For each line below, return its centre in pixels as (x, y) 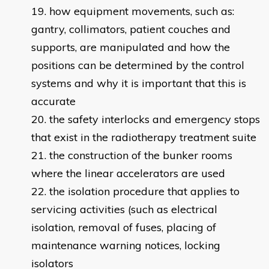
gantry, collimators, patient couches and (131, 29)
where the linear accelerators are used (128, 174)
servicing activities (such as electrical (124, 210)
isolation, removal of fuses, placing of (124, 228)
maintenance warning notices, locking (126, 246)
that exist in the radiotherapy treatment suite (144, 138)
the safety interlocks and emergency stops (155, 119)
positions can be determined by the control (138, 65)
